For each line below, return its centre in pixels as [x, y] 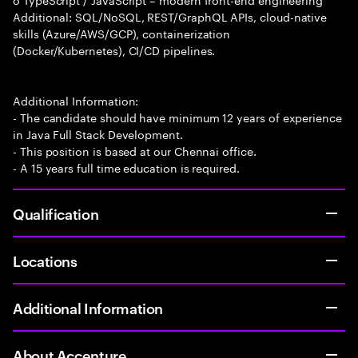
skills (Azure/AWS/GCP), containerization [122, 33]
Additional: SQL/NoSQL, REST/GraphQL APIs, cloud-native [170, 16]
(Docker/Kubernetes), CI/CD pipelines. [114, 50]
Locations [45, 260]
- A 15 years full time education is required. [126, 167]
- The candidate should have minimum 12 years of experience [177, 117]
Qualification [56, 213]
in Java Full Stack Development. [98, 133]
